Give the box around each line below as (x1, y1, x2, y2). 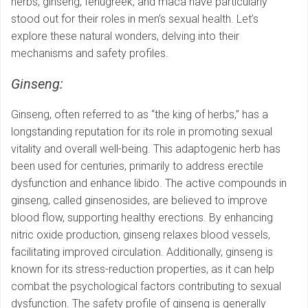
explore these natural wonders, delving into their (11, 30, 239, 43)
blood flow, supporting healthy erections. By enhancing (11, 211, 273, 225)
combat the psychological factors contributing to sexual (11, 280, 281, 294)
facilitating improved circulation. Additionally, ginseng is (11, 245, 273, 259)
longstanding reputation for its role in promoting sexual (11, 125, 272, 139)
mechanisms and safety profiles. (11, 47, 168, 60)
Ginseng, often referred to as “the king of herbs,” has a (11, 108, 268, 122)
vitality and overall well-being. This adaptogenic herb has (11, 142, 280, 156)
